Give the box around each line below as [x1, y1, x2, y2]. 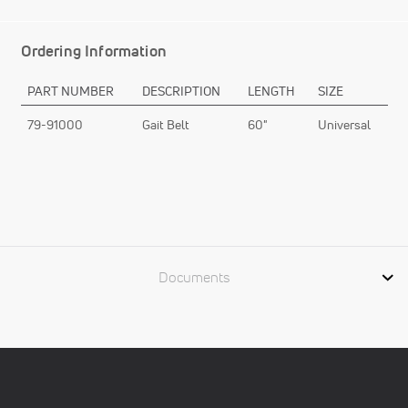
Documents [158, 267, 229, 286]
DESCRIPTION [142, 82, 220, 99]
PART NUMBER [27, 82, 114, 99]
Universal [318, 116, 371, 133]
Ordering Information [20, 40, 167, 60]
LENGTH [248, 82, 295, 99]
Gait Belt [142, 116, 189, 133]
